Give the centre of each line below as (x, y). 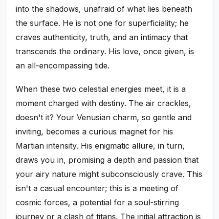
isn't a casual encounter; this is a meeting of (97, 188)
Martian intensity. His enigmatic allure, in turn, (100, 146)
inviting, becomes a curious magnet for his (95, 131)
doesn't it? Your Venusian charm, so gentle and (104, 117)
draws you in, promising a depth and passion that (107, 160)
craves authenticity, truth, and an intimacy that (102, 37)
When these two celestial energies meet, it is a (101, 89)
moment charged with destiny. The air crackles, (104, 103)
